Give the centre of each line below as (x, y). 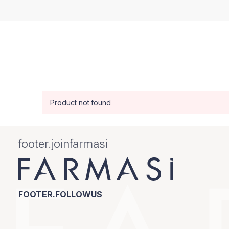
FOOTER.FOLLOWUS (60, 194)
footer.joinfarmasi (63, 144)
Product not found (81, 102)
